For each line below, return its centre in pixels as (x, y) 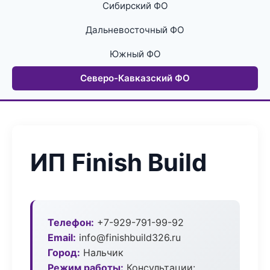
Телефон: (71, 222)
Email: (62, 237)
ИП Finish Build (118, 162)
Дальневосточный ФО (135, 30)
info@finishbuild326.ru (128, 237)
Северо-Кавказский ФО (135, 78)
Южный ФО (135, 54)
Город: (64, 253)
